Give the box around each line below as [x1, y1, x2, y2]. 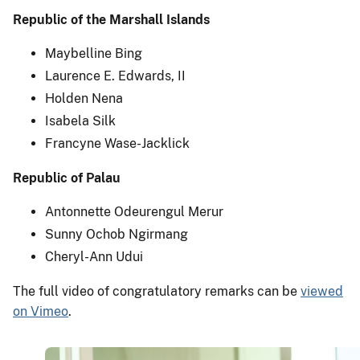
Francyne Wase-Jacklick [45, 136, 190, 152]
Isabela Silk [45, 113, 116, 129]
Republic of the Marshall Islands [13, 12, 210, 28]
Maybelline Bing [45, 46, 142, 62]
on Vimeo [13, 304, 68, 320]
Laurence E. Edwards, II [45, 68, 186, 84]
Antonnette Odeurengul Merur [45, 204, 223, 220]
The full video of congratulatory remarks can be [13, 284, 301, 300]
